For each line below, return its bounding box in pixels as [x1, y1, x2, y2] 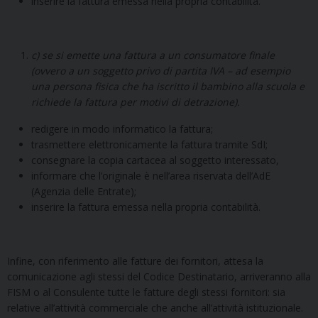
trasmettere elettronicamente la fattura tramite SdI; [31, 137, 268, 151]
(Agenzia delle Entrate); [31, 184, 136, 198]
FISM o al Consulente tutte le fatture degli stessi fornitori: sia [7, 285, 285, 299]
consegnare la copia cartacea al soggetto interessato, [31, 153, 279, 167]
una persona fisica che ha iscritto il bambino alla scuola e [31, 79, 305, 93]
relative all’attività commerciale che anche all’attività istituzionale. [7, 300, 303, 314]
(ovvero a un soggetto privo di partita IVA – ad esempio [31, 63, 290, 77]
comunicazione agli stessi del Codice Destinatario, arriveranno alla [7, 269, 311, 283]
